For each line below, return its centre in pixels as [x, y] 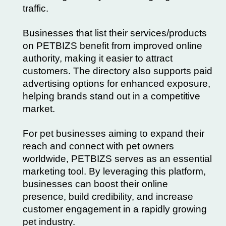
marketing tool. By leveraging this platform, [114, 171]
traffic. [36, 8]
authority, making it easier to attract [98, 58]
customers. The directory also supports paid [118, 71]
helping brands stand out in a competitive [111, 96]
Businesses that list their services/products [115, 33]
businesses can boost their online [95, 184]
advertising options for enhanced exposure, [117, 83]
